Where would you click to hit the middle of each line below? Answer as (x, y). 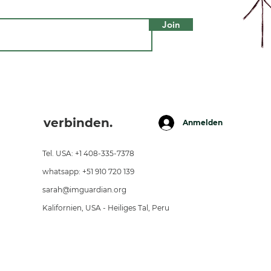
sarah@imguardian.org (84, 190)
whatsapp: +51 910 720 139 (88, 171)
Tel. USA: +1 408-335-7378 (88, 153)
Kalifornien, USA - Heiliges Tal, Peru (106, 208)
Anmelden (202, 122)
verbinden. (78, 123)
